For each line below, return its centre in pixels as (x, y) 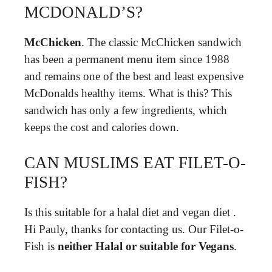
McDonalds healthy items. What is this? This (128, 93)
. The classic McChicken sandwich (161, 42)
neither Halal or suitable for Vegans (146, 246)
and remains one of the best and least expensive (134, 76)
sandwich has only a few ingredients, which (126, 110)
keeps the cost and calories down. (102, 127)
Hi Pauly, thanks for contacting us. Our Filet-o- (134, 229)
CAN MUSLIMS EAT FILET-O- (135, 163)
